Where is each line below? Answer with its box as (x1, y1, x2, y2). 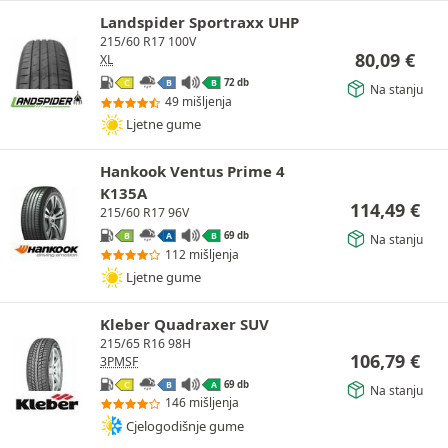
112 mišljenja (165, 245, 239, 263)
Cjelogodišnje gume (126, 416, 244, 435)
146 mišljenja (165, 394, 239, 412)
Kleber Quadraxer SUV (100, 313, 269, 334)
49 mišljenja (165, 92, 232, 110)
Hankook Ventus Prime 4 (100, 160, 285, 181)
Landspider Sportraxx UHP (100, 12, 299, 33)
